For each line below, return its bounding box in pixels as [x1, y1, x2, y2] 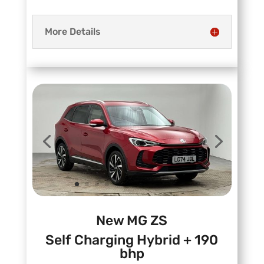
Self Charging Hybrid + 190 [45, 231, 219, 248]
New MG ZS [96, 212, 168, 229]
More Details [44, 26, 101, 38]
